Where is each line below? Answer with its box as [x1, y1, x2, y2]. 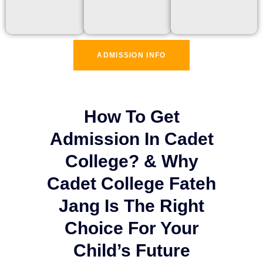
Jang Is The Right [59, 195, 204, 215]
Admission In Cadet [49, 129, 214, 149]
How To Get [83, 106, 180, 126]
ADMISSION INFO [97, 50, 166, 59]
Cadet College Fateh [47, 173, 216, 193]
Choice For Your [64, 218, 199, 238]
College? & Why [65, 151, 198, 171]
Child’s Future [73, 240, 190, 260]
